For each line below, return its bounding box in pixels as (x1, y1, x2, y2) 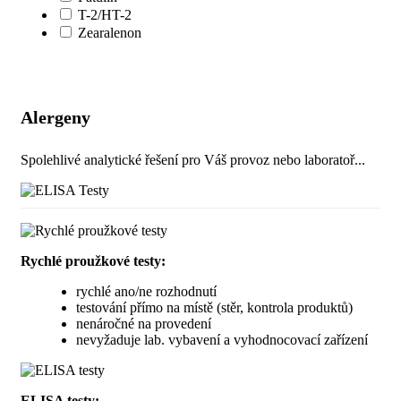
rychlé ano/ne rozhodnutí (76, 284, 217, 300)
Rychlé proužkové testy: (21, 253, 166, 269)
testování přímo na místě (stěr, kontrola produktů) (76, 300, 353, 316)
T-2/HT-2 (78, 6, 132, 22)
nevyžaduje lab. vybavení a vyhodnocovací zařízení (76, 332, 368, 348)
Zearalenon (78, 24, 141, 40)
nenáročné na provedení (76, 316, 211, 332)
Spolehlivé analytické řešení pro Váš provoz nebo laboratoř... (21, 152, 365, 168)
